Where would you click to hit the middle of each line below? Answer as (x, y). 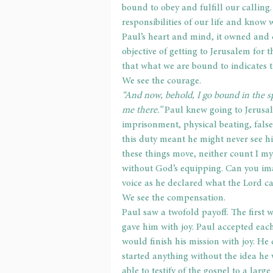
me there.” (143, 110)
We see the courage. (161, 81)
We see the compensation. (174, 198)
